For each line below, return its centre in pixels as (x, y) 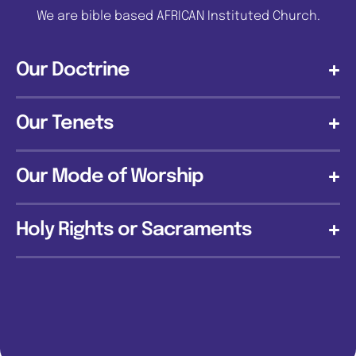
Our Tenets (65, 123)
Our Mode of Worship (110, 176)
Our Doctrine (73, 70)
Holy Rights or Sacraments (134, 230)
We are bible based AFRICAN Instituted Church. (178, 16)
